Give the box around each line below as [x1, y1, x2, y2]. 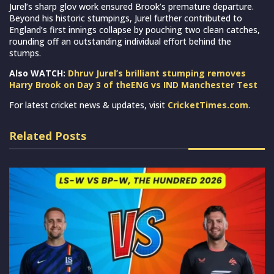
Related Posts [9, 128, 86, 143]
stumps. [9, 46, 41, 59]
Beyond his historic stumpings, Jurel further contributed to [9, 12, 242, 24]
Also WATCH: [9, 67, 68, 79]
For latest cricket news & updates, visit [9, 98, 168, 111]
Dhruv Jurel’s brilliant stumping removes [68, 67, 246, 79]
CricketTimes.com [168, 98, 248, 111]
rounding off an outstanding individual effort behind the [9, 35, 231, 47]
